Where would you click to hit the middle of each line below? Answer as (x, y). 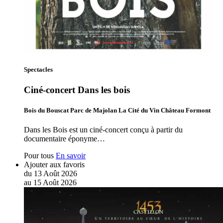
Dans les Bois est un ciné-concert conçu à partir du (103, 130)
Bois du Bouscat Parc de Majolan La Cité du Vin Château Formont (117, 111)
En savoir (71, 156)
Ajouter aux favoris (54, 165)
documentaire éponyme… (64, 139)
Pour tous (39, 156)
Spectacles (38, 69)
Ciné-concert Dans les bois (77, 90)
